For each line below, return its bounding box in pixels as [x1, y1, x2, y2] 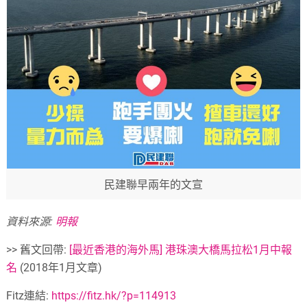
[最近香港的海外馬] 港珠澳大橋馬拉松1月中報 [69, 243, 293, 257]
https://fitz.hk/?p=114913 [51, 289, 177, 303]
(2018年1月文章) [17, 261, 103, 275]
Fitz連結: [6, 289, 52, 303]
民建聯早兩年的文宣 [103, 178, 203, 192]
